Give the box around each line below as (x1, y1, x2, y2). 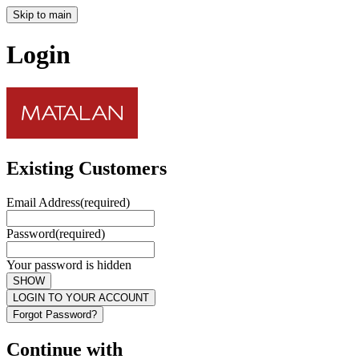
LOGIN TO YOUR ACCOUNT (13, 291, 149, 304)
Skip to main (13, 9, 71, 21)
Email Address (6, 195, 80, 209)
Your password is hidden (6, 257, 131, 272)
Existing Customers (6, 157, 167, 179)
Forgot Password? (13, 308, 97, 321)
